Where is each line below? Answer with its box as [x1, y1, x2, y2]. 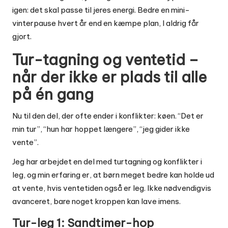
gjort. [12, 32, 32, 42]
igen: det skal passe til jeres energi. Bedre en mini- [12, 5, 190, 15]
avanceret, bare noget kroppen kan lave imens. [12, 196, 181, 207]
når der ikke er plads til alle [12, 68, 207, 87]
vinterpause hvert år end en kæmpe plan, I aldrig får [12, 18, 199, 28]
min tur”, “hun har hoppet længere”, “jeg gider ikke [12, 124, 190, 134]
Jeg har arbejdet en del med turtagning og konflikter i [12, 157, 202, 167]
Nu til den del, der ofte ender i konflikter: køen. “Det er [12, 111, 204, 121]
